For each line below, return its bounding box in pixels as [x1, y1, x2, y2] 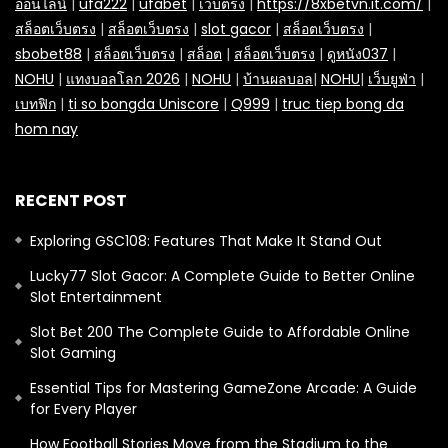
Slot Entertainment [30, 286, 162, 307]
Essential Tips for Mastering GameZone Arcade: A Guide [30, 377, 417, 398]
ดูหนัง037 [327, 43, 388, 64]
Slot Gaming [30, 342, 116, 363]
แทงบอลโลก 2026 [66, 68, 180, 89]
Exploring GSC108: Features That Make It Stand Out [30, 230, 382, 251]
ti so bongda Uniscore [68, 93, 219, 114]
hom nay [15, 118, 78, 139]
